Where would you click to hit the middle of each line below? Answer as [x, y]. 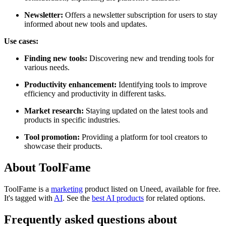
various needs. [47, 67]
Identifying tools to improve [162, 84]
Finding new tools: [56, 58]
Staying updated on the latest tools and [146, 110]
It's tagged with [29, 198]
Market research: [54, 110]
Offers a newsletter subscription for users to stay [140, 15]
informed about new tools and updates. [86, 24]
